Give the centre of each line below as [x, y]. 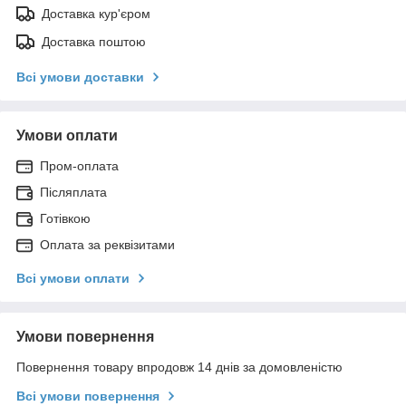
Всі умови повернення [88, 396]
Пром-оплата [79, 165]
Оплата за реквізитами [107, 244]
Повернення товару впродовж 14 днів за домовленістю [179, 367]
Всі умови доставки [80, 77]
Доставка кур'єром [96, 13]
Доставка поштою [94, 41]
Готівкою [65, 218]
